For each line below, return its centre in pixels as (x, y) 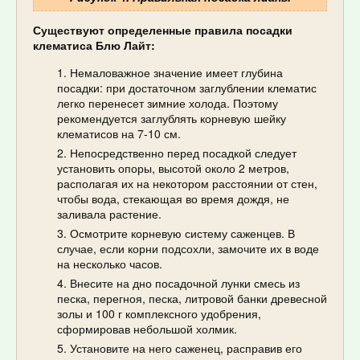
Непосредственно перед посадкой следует (183, 153)
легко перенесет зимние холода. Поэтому (168, 103)
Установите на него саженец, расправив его (186, 348)
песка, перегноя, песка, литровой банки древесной (192, 299)
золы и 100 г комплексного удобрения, (159, 314)
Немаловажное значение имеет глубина (176, 73)
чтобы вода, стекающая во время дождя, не (173, 199)
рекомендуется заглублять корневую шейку (172, 119)
